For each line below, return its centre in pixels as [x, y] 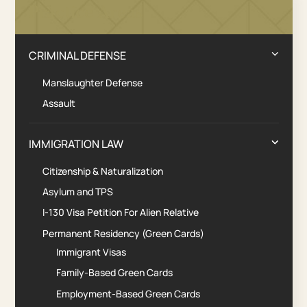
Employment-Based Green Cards [128, 293]
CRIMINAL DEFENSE [78, 55]
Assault [59, 103]
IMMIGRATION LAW [76, 144]
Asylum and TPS [78, 192]
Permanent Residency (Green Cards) [124, 233]
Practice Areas [86, 13]
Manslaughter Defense [93, 82]
